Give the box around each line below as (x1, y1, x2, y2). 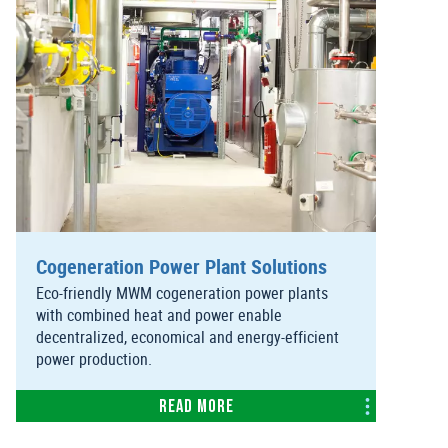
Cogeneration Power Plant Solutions (36, 253, 327, 281)
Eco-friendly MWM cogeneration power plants (36, 282, 328, 305)
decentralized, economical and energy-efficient (36, 326, 339, 349)
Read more (158, 398, 234, 418)
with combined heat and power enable (36, 304, 282, 327)
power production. (36, 348, 152, 371)
